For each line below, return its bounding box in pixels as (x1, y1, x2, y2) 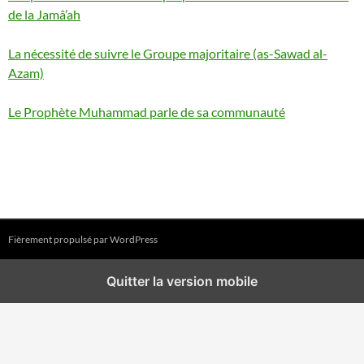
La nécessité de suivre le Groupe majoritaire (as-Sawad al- (8, 45, 327, 61)
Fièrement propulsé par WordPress (8, 233, 158, 245)
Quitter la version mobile (106, 273, 258, 289)
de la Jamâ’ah (8, 6, 80, 22)
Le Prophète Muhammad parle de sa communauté (8, 104, 285, 119)
